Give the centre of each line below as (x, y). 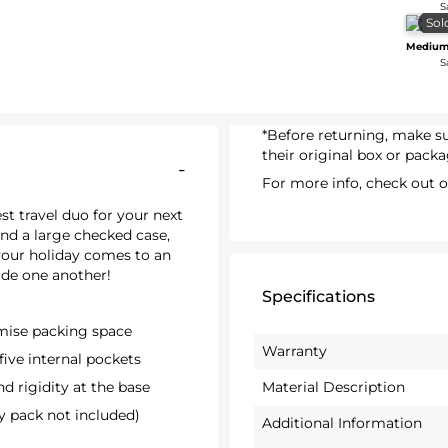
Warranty (294, 350)
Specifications (318, 296)
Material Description (333, 386)
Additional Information (342, 422)
